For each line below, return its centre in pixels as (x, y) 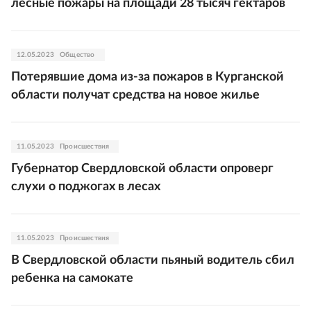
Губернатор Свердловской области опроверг (142, 169)
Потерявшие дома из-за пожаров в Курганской (148, 77)
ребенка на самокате (72, 278)
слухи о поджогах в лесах (86, 187)
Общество (77, 55)
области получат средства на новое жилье (135, 95)
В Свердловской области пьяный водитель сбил (153, 260)
